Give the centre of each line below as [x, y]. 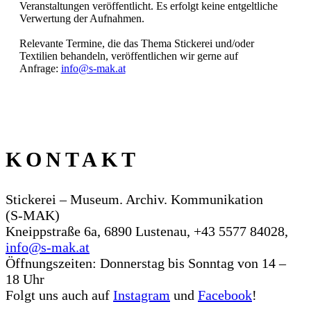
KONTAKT [73, 159]
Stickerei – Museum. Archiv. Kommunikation [134, 199]
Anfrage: [40, 68]
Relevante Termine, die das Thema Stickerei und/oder [136, 43]
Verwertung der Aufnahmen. [82, 18]
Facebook [225, 295]
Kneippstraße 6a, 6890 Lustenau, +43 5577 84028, [147, 231]
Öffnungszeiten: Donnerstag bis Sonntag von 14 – [146, 263]
